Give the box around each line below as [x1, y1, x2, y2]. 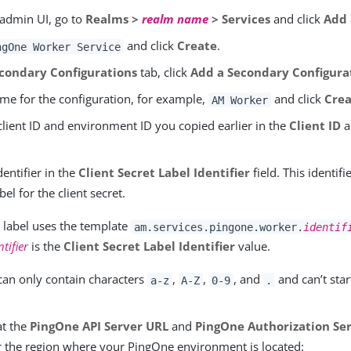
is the [28, 238, 64, 255]
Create [176, 38, 217, 54]
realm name [142, 11, 209, 27]
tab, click [137, 64, 191, 81]
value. [235, 238, 271, 255]
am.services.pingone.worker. [134, 220, 303, 233]
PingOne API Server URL [30, 318, 169, 335]
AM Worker [212, 93, 268, 107]
